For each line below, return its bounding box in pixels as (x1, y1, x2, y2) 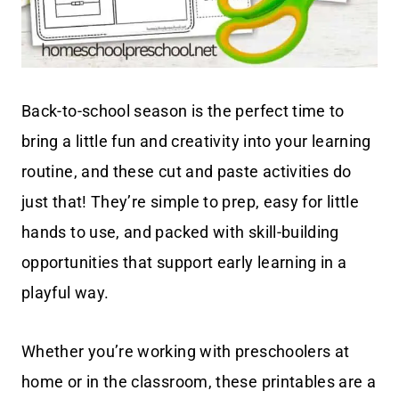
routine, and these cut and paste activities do (21, 162, 352, 182)
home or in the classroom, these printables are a (21, 372, 377, 392)
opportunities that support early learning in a (21, 253, 347, 273)
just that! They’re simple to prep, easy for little (21, 192, 359, 212)
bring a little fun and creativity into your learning (21, 132, 371, 151)
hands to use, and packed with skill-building (21, 223, 339, 242)
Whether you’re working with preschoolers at (21, 342, 350, 362)
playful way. (21, 283, 110, 303)
